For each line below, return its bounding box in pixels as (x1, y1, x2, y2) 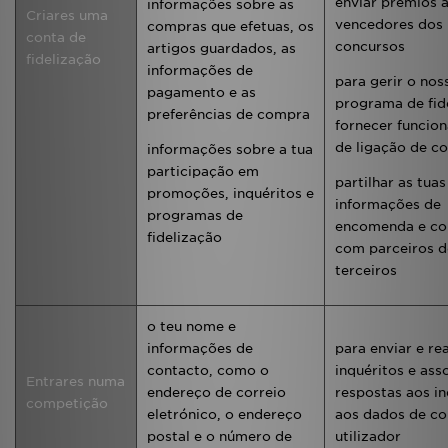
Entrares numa (26, 374, 125, 389)
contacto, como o (147, 363, 269, 378)
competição (26, 396, 108, 411)
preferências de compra (147, 107, 310, 122)
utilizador (335, 429, 401, 444)
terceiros (335, 263, 397, 278)
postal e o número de (147, 429, 292, 444)
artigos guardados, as (147, 41, 296, 56)
